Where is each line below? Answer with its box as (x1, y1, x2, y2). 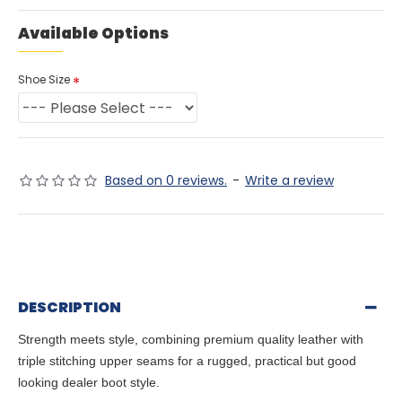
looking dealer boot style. (18, 375, 160, 389)
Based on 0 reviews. (105, 171, 227, 189)
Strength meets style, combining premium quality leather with (18, 332, 363, 346)
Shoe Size (18, 72, 70, 87)
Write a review (245, 171, 334, 189)
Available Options (18, 22, 169, 44)
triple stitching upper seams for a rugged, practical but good (18, 354, 356, 368)
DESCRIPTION (18, 297, 121, 318)
